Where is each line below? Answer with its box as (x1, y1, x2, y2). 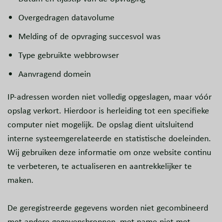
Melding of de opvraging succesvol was (18, 30, 161, 43)
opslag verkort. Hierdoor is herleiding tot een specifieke (7, 105, 209, 117)
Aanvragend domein (18, 68, 91, 80)
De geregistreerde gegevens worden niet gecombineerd (7, 202, 208, 214)
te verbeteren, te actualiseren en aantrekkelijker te (7, 160, 192, 172)
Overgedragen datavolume (18, 11, 114, 24)
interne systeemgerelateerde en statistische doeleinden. (7, 132, 211, 145)
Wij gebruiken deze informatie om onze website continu (7, 146, 211, 159)
